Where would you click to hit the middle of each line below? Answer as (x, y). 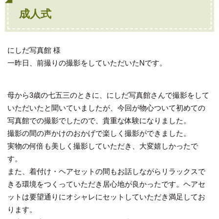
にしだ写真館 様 (34, 50)
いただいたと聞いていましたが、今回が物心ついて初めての (106, 108)
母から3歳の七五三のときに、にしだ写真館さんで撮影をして (108, 95)
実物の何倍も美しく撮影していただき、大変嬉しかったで (103, 146)
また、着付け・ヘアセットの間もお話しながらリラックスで (106, 172)
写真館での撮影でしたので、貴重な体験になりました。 (99, 121)
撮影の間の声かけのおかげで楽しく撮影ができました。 (99, 133)
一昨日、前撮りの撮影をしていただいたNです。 (87, 63)
